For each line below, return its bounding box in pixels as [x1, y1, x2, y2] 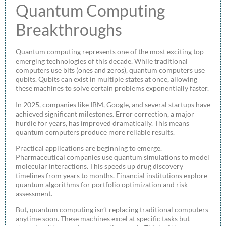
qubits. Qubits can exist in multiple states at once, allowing [16, 75, 197, 84]
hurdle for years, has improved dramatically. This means [16, 118, 189, 127]
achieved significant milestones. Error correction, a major [16, 109, 194, 118]
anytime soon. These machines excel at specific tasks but [16, 214, 190, 223]
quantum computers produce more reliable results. [16, 127, 175, 136]
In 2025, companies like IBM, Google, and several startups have [16, 100, 210, 109]
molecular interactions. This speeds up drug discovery [16, 162, 183, 171]
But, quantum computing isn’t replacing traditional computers [16, 205, 208, 214]
